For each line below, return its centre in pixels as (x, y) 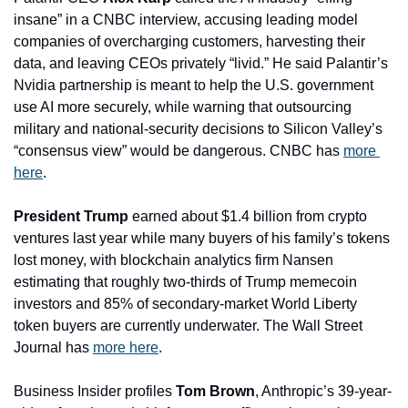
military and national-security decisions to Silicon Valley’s (198, 128)
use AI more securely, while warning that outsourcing (183, 107)
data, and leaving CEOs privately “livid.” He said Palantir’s (201, 63)
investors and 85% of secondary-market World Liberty (185, 303)
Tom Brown (215, 391)
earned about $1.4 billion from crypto (248, 216)
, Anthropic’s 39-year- (323, 391)
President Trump (71, 216)
